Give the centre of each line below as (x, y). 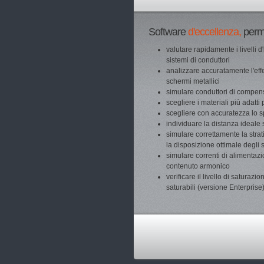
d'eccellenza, (214, 32)
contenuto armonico (198, 166)
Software (167, 32)
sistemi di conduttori (198, 60)
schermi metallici (193, 81)
